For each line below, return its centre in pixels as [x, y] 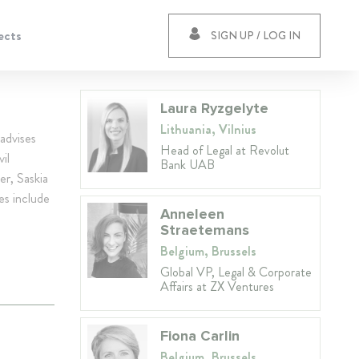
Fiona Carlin [200, 336]
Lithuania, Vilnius [208, 129]
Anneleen [192, 214]
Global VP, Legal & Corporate [236, 272]
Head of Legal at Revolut [225, 150]
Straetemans [205, 230]
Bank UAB [188, 165]
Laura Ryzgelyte [214, 108]
